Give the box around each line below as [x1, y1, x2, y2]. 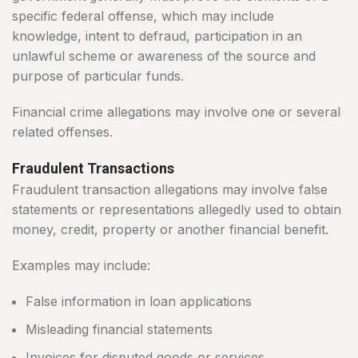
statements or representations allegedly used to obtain [12, 201, 341, 218]
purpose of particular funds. [12, 68, 184, 85]
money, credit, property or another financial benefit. [12, 221, 328, 238]
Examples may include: [12, 257, 150, 274]
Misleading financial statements [26, 321, 213, 338]
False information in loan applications [26, 293, 252, 310]
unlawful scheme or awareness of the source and [12, 48, 316, 65]
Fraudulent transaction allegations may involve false [12, 181, 328, 198]
